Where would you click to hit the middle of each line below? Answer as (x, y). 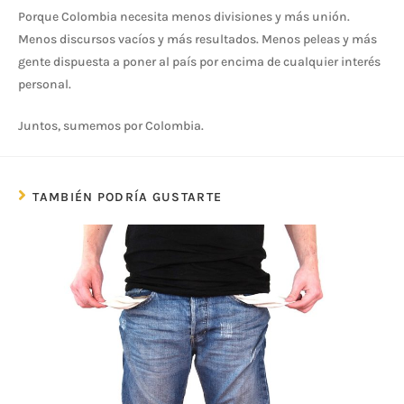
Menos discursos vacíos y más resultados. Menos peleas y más (197, 40)
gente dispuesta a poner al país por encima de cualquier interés (199, 62)
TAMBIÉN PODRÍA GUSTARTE (128, 197)
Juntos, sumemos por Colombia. (111, 126)
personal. (45, 85)
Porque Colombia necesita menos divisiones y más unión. (184, 17)
